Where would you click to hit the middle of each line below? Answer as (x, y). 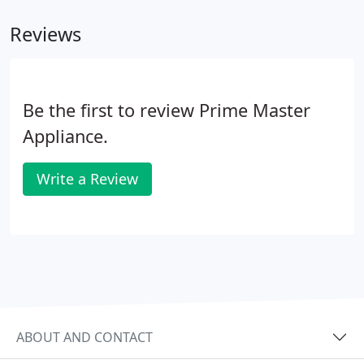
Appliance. (65, 136)
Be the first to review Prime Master (167, 110)
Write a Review (87, 179)
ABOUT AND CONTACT (84, 337)
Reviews (45, 34)
